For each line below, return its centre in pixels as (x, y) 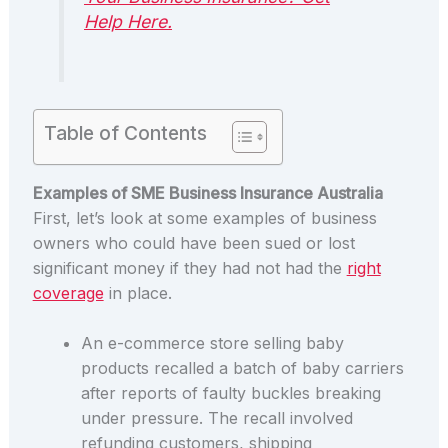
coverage (68, 292)
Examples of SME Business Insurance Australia (207, 192)
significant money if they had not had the (189, 267)
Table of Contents (125, 132)
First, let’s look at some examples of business (204, 217)
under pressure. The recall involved (216, 418)
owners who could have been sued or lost (193, 242)
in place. (140, 292)
